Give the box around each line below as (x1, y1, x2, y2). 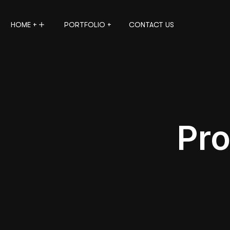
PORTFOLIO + (64, 21, 111, 29)
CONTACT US (129, 21, 174, 29)
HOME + (11, 21, 37, 29)
